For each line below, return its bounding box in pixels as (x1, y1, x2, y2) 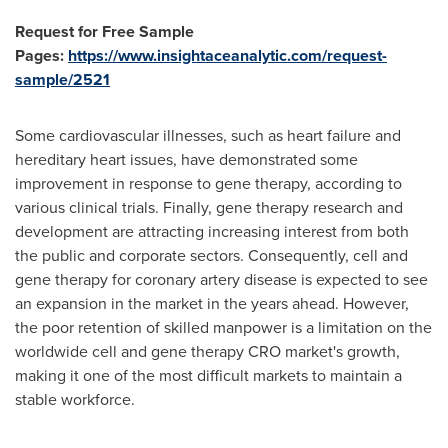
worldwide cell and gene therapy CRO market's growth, (15, 340, 400, 363)
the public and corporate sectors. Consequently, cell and (15, 244, 408, 267)
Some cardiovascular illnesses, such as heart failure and (15, 124, 401, 147)
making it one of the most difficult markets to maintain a (15, 364, 402, 387)
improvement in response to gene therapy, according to (15, 172, 402, 195)
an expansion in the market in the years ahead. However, (15, 292, 409, 315)
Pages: (15, 44, 64, 67)
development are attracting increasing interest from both (15, 220, 409, 243)
